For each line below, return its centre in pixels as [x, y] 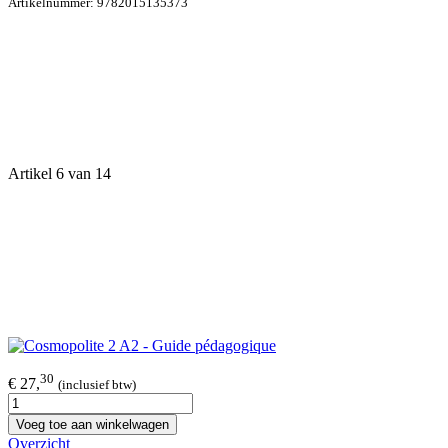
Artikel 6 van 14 [59, 173]
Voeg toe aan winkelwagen [92, 425]
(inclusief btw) [97, 385]
